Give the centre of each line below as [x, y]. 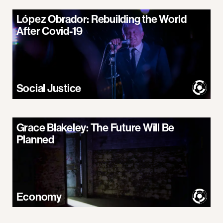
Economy [39, 196]
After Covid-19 [49, 31]
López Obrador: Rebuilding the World [101, 19]
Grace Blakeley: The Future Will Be [95, 127]
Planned [35, 139]
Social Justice [49, 88]
